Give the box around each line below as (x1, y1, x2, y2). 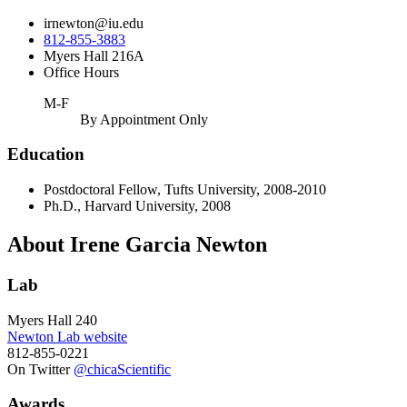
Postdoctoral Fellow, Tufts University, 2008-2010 (44, 182, 326, 198)
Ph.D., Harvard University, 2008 (44, 198, 231, 214)
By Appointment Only (80, 111, 208, 127)
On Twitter (7, 361, 74, 377)
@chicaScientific (74, 361, 171, 377)
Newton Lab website (7, 328, 127, 344)
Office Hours (44, 64, 119, 80)
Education (7, 144, 84, 164)
